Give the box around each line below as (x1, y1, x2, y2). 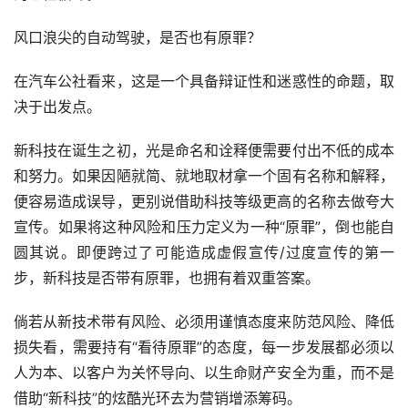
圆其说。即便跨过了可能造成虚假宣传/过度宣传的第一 (14, 243, 394, 262)
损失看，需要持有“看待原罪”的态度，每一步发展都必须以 (14, 338, 394, 357)
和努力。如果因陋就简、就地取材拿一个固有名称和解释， (14, 167, 394, 186)
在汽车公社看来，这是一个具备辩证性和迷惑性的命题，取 (14, 72, 394, 91)
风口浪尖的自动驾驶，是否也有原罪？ (14, 28, 261, 47)
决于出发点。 (14, 97, 101, 117)
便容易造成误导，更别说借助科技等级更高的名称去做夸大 (14, 192, 394, 211)
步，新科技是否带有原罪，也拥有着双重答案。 (14, 269, 320, 288)
